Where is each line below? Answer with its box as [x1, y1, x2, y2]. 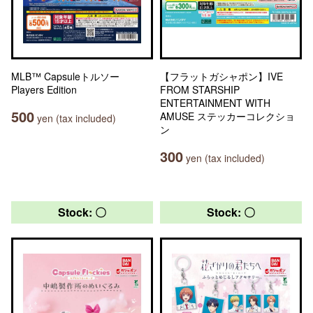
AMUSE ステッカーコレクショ [160, 109, 295, 123]
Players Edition [11, 82, 77, 96]
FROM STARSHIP [160, 82, 240, 96]
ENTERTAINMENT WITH [160, 96, 270, 110]
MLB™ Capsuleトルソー [11, 69, 119, 83]
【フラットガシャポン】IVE [160, 69, 283, 83]
